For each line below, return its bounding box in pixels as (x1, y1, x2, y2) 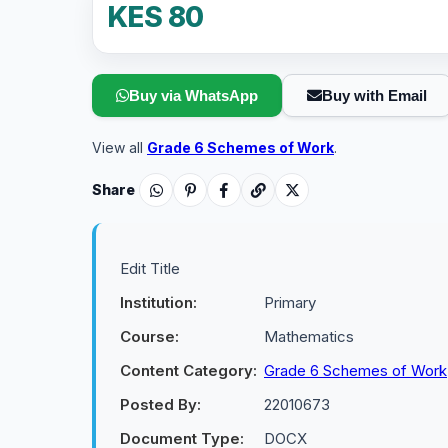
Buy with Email (322, 87, 427, 104)
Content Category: (120, 361, 257, 380)
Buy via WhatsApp (129, 87, 258, 104)
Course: (120, 327, 179, 346)
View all (92, 139, 147, 156)
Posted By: (120, 395, 201, 414)
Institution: (120, 293, 197, 312)
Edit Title (120, 259, 180, 278)
